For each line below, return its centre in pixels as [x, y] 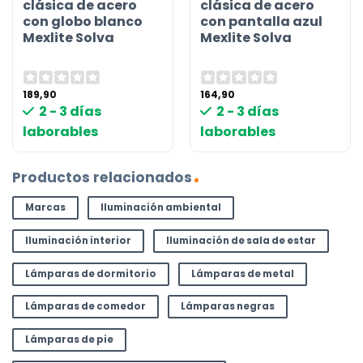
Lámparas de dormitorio [90, 273]
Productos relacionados [102, 177]
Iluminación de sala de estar [241, 241]
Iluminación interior [78, 241]
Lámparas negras [227, 307]
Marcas [45, 208]
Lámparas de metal [242, 273]
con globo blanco [83, 21]
